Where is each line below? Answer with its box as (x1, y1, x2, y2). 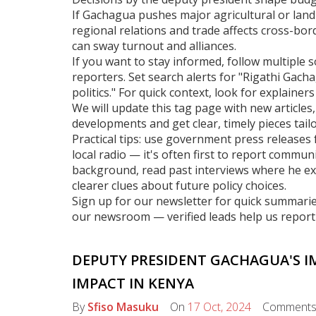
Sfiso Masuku (87, 299, 159, 315)
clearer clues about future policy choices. (72, 178, 286, 193)
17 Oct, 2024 (188, 299, 251, 315)
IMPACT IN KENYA (72, 274, 194, 293)
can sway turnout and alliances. (72, 38, 236, 54)
